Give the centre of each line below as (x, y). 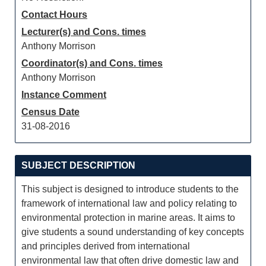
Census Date (50, 112)
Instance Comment (64, 95)
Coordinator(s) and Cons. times (92, 63)
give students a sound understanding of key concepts (133, 232)
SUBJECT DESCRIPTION (78, 165)
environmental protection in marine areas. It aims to (128, 218)
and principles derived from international (106, 246)
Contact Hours (54, 15)
